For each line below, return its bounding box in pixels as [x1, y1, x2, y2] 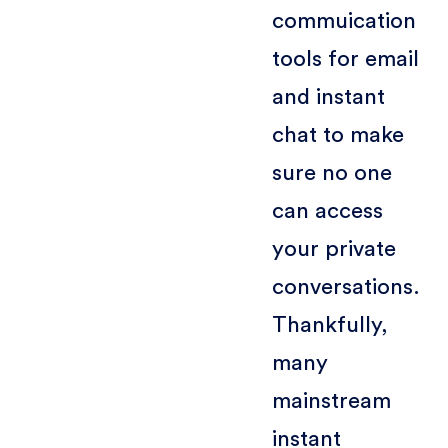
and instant [271, 85, 385, 108]
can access [271, 199, 383, 222]
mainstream [271, 389, 391, 412]
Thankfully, [271, 313, 388, 336]
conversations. [271, 275, 420, 298]
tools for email [271, 47, 419, 70]
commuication [271, 9, 416, 32]
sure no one [271, 161, 392, 184]
